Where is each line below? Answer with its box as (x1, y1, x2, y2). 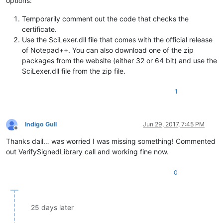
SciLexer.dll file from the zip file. (22, 67, 125, 76)
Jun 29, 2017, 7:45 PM (143, 120, 205, 128)
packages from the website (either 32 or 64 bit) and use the (22, 56, 217, 65)
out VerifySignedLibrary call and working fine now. (6, 147, 169, 156)
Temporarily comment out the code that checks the (22, 14, 189, 23)
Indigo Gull (25, 120, 57, 128)
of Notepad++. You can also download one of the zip (22, 46, 194, 55)
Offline (15, 127, 34, 135)
